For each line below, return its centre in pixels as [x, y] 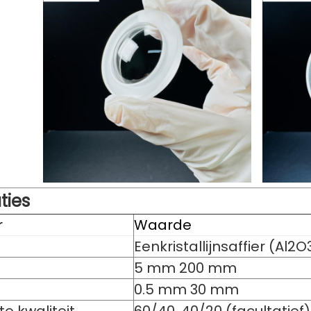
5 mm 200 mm [185, 268]
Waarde [163, 225]
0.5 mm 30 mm [186, 289]
